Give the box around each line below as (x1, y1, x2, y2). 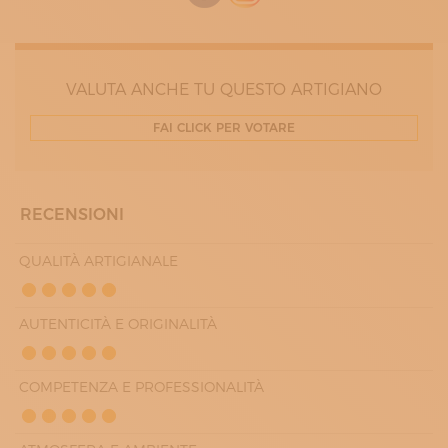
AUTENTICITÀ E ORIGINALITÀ (19, 315, 217, 333)
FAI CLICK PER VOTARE (153, 120, 295, 135)
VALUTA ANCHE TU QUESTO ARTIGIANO (66, 80, 382, 99)
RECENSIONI (20, 205, 124, 224)
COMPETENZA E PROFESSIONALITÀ (19, 378, 264, 396)
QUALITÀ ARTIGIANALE (19, 252, 178, 270)
